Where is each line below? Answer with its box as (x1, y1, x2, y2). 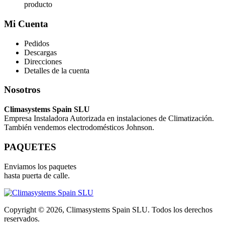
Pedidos (24, 39, 49, 48)
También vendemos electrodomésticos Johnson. (4, 123, 154, 132)
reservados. (4, 214, 40, 223)
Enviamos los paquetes (4, 162, 76, 171)
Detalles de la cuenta (24, 66, 89, 75)
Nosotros (4, 84, 40, 95)
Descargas (24, 48, 57, 57)
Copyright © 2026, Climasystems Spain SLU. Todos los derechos (4, 205, 212, 214)
